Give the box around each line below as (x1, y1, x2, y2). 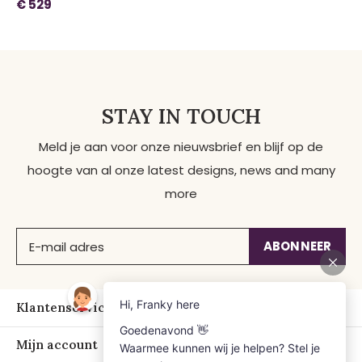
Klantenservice (16, 300, 112, 316)
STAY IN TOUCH (101, 103, 261, 130)
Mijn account (16, 337, 98, 353)
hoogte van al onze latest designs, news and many (27, 162, 335, 179)
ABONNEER (263, 238, 332, 255)
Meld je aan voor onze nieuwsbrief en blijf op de (39, 138, 323, 156)
